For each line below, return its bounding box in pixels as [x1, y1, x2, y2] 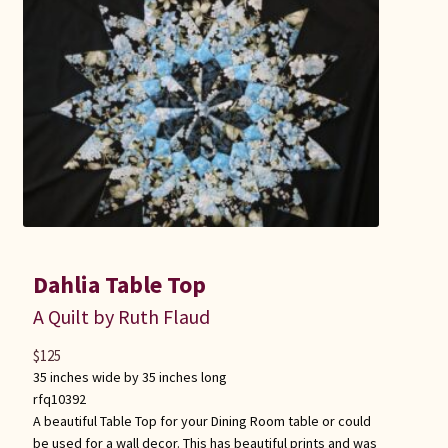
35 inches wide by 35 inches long [32, 367, 227, 386]
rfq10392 [32, 389, 86, 408]
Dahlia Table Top [32, 268, 206, 300]
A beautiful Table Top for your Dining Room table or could [32, 411, 371, 430]
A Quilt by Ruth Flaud [32, 303, 210, 329]
